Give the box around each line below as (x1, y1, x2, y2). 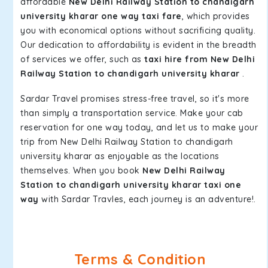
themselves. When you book (20, 165, 142, 176)
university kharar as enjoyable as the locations (20, 151, 220, 162)
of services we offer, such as (20, 54, 144, 65)
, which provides (181, 11, 250, 22)
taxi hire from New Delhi (144, 54, 255, 65)
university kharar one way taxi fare (20, 11, 182, 22)
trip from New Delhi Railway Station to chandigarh (20, 136, 233, 147)
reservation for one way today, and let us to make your (20, 122, 258, 133)
